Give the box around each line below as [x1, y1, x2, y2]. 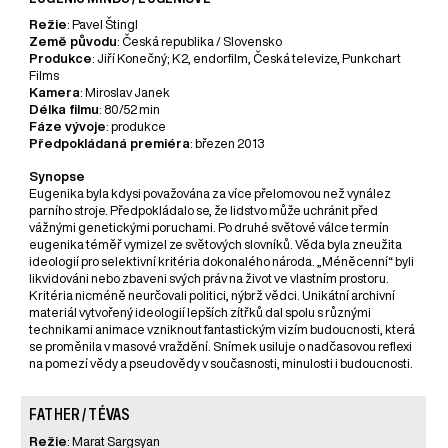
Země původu [29, 35, 118, 49]
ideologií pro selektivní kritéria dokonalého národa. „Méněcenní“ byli [29, 255, 415, 269]
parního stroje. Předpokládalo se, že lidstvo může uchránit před [29, 204, 379, 218]
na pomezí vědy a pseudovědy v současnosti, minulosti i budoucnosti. [29, 357, 414, 371]
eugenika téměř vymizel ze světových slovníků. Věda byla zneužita [29, 238, 403, 252]
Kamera [29, 86, 81, 100]
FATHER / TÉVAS [29, 406, 131, 423]
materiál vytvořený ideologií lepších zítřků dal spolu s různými [29, 306, 372, 320]
